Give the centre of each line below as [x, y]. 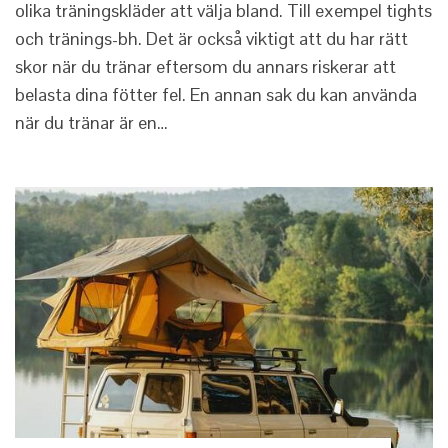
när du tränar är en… [91, 122]
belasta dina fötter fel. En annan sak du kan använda [216, 94]
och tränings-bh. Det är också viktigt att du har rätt [211, 38]
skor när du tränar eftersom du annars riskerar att [205, 66]
